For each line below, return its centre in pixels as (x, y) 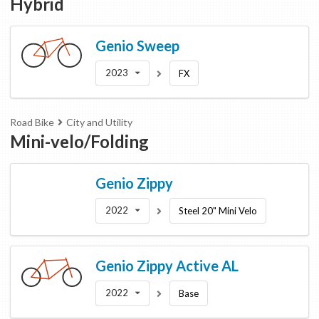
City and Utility (99, 122)
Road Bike (32, 122)
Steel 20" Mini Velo (218, 211)
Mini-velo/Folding (79, 141)
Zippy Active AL (188, 266)
